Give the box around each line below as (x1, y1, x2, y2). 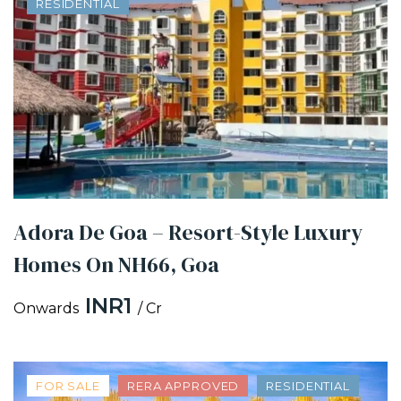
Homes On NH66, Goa (13, 249, 219, 279)
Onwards (13, 299, 79, 317)
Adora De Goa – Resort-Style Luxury (13, 217, 363, 247)
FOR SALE (36, 378, 100, 393)
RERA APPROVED (126, 378, 240, 393)
